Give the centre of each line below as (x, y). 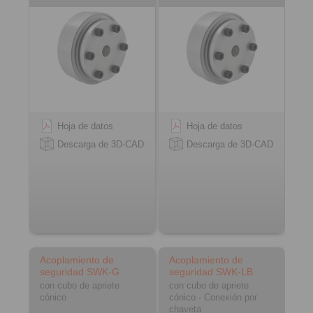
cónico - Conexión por (213, 297)
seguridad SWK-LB (211, 272)
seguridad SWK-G (80, 272)
